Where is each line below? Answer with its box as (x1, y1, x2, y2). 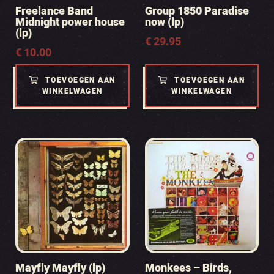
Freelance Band (15, 3, 93, 20)
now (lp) (144, 14, 184, 31)
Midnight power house (15, 14, 125, 31)
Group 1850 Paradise (144, 3, 249, 20)
